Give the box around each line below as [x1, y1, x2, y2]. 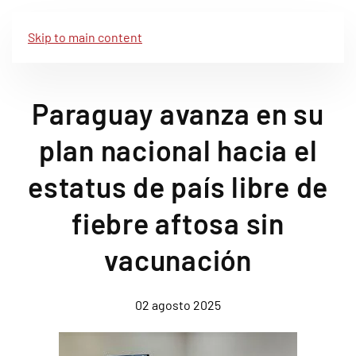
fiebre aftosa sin [72, 206, 284, 240]
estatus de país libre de [28, 169, 328, 203]
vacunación [104, 242, 252, 277]
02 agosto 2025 [135, 297, 221, 312]
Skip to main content [28, 29, 142, 44]
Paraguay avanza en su [32, 96, 324, 130]
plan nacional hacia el [38, 133, 318, 167]
